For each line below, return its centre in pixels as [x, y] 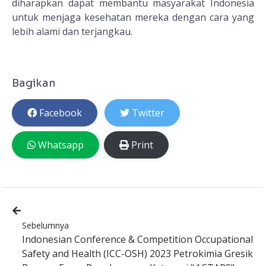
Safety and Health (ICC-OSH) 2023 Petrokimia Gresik [137, 254]
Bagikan [34, 83]
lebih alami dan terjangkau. [72, 32]
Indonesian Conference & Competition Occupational [137, 240]
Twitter [148, 113]
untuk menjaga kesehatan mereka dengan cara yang [133, 18]
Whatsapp [61, 145]
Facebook [61, 113]
